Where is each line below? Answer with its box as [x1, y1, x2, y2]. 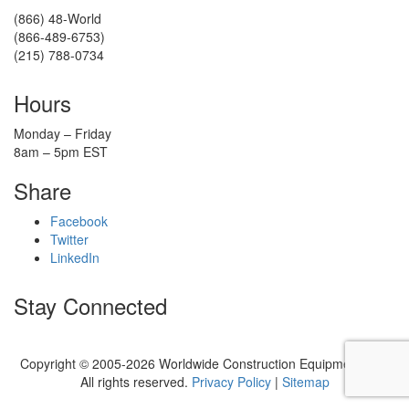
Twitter [50, 230, 89, 248]
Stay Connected [14, 289, 167, 321]
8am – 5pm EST [14, 142, 108, 161]
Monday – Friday [14, 124, 111, 142]
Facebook [50, 212, 108, 230]
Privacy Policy [191, 372, 271, 391]
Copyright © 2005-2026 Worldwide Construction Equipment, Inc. [19, 354, 390, 372]
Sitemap [281, 372, 330, 391]
